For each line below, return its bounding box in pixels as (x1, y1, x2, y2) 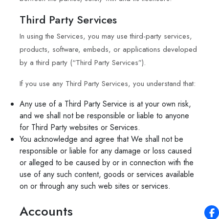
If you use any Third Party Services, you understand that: (20, 78, 196, 89)
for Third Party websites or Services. (20, 121, 140, 133)
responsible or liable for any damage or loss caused (20, 145, 192, 156)
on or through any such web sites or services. (20, 180, 171, 192)
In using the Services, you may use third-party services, (20, 30, 192, 42)
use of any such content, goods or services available (20, 168, 194, 180)
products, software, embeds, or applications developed (20, 44, 197, 55)
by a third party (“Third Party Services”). (20, 57, 146, 68)
